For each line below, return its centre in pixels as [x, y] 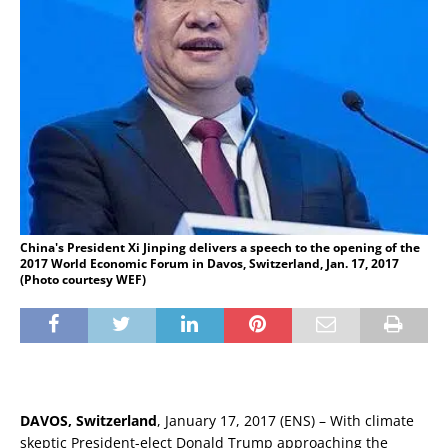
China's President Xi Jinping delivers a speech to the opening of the [220, 247]
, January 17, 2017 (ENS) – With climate [285, 420]
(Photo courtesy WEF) [83, 279]
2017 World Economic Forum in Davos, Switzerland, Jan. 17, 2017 [209, 263]
